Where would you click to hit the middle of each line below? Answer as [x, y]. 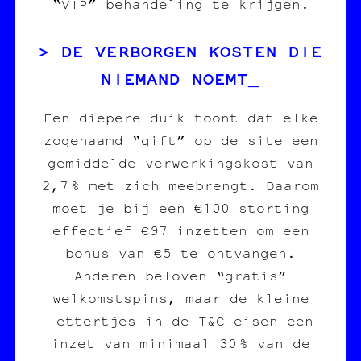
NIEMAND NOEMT [175, 77]
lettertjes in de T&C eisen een [180, 320]
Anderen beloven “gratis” [180, 275]
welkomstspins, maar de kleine [180, 298]
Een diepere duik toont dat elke [180, 117]
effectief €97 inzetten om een [180, 230]
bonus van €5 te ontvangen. [180, 253]
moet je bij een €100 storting [180, 207]
